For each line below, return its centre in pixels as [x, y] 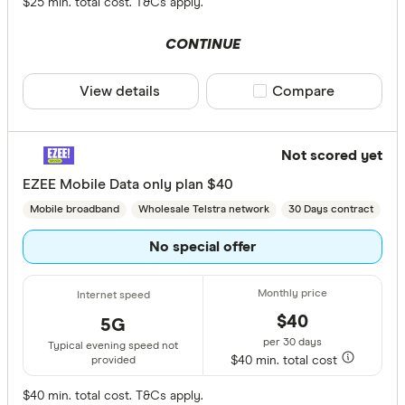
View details [120, 91]
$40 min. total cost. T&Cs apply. [113, 396]
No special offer [202, 246]
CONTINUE [202, 44]
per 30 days [292, 342]
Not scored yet [332, 155]
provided [113, 360]
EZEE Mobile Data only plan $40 [128, 184]
